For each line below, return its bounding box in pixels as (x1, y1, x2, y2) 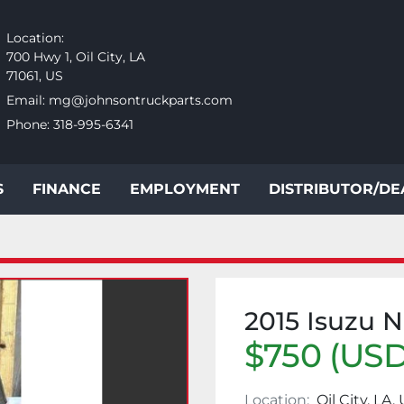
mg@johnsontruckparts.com (48, 92, 233, 108)
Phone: (5, 116, 50, 133)
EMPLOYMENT (140, 180, 241, 197)
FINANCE (41, 180, 102, 197)
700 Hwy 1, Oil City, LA (5, 48, 145, 65)
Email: (5, 92, 45, 108)
